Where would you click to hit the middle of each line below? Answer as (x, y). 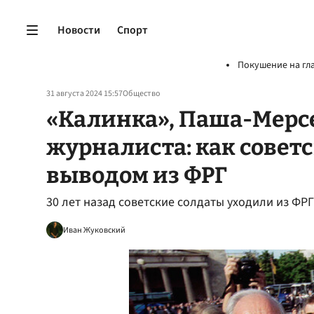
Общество (142, 94)
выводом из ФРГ (137, 175)
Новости (79, 30)
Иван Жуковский (94, 230)
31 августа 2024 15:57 (84, 94)
